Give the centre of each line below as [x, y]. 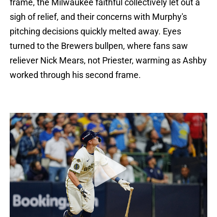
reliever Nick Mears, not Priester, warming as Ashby [108, 61]
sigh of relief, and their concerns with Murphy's [98, 17]
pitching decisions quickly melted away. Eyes [95, 31]
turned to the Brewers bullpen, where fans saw [99, 46]
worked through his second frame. [75, 75]
